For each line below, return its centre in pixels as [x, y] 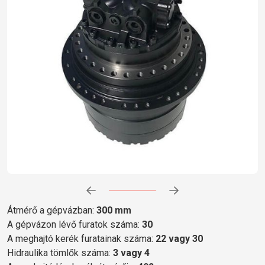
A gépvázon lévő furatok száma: [75, 224]
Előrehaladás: [130, 194]
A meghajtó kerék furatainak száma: [81, 238]
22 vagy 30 [179, 238]
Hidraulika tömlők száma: [60, 253]
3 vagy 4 [131, 253]
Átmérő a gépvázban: [52, 210]
